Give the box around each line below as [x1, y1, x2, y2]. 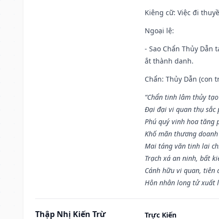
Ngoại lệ [145, 25, 172, 35]
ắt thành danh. [145, 56, 194, 66]
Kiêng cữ [145, 7, 174, 17]
